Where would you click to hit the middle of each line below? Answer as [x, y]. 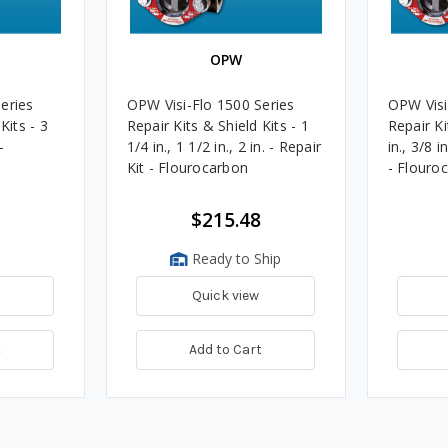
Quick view [225, 295]
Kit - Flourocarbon [187, 167]
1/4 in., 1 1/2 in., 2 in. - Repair [223, 146]
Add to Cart [225, 349]
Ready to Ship [234, 258]
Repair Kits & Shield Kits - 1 [217, 125]
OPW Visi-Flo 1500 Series [210, 104]
